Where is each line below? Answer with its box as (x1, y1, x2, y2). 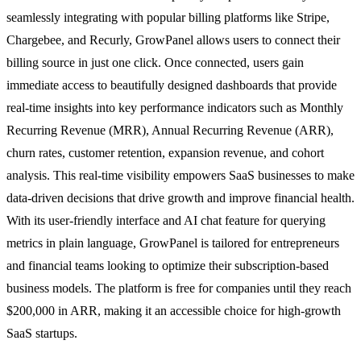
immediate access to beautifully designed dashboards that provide (6, 77, 337, 92)
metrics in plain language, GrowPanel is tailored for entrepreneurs (6, 235, 339, 250)
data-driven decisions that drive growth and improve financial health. (6, 190, 355, 205)
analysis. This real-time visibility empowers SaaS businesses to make (6, 168, 355, 182)
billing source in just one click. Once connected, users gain (6, 55, 304, 69)
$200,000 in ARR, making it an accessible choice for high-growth (6, 303, 341, 317)
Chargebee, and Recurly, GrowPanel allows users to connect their (6, 32, 340, 47)
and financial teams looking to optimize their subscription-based (6, 258, 329, 272)
